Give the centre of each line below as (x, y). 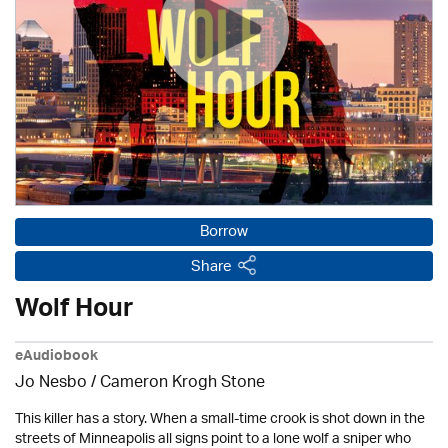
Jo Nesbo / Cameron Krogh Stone (140, 383)
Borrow (224, 232)
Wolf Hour (74, 312)
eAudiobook (56, 358)
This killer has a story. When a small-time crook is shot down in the (220, 419)
